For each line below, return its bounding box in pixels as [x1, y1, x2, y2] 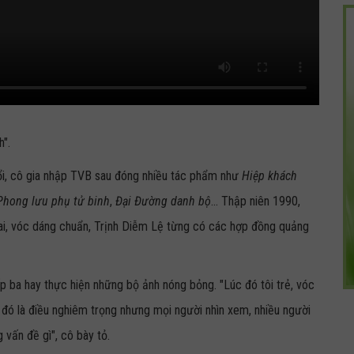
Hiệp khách [242, 168, 297, 183]
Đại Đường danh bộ [115, 194, 211, 209]
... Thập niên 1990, [211, 194, 300, 209]
